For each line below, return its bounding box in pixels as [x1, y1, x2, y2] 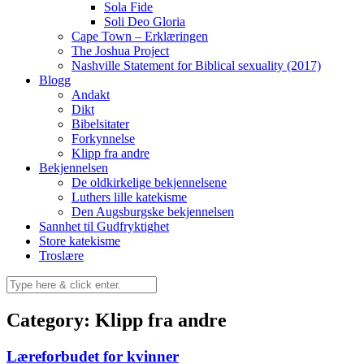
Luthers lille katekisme [71, 190, 187, 204]
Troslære [39, 249, 84, 262]
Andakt [71, 88, 110, 102]
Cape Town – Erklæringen [71, 29, 208, 43]
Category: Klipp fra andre [6, 309, 227, 331]
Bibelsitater [71, 117, 129, 131]
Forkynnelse [71, 132, 135, 145]
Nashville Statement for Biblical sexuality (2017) [71, 58, 321, 72]
